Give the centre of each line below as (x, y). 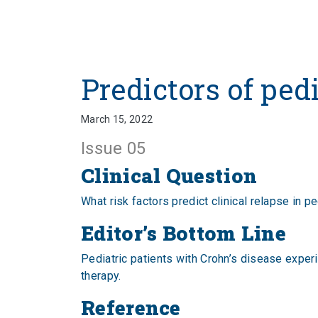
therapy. (101, 276)
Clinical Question (169, 176)
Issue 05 (114, 148)
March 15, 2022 (117, 119)
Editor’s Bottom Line (183, 233)
